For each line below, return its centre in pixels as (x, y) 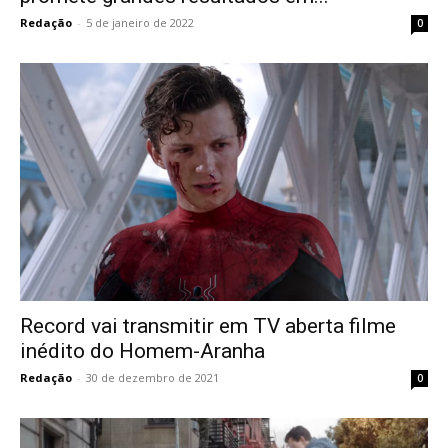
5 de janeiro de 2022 (140, 22)
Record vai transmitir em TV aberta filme (208, 325)
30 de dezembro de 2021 (152, 377)
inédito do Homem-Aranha (142, 350)
